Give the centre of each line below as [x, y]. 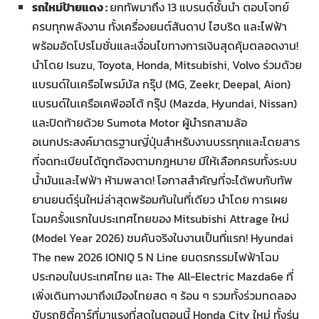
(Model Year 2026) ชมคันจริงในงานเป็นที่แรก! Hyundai [163, 237]
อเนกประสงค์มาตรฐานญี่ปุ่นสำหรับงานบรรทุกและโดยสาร [166, 141]
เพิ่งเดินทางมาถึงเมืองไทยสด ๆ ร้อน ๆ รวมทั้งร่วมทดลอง [164, 295]
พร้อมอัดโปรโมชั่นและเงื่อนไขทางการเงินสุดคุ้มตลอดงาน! [165, 45]
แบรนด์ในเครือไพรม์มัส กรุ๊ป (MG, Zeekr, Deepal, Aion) [161, 84]
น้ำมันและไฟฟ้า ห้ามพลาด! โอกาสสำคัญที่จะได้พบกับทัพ [162, 180]
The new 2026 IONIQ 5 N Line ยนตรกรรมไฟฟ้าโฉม [156, 257]
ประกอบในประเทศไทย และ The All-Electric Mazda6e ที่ [163, 276]
